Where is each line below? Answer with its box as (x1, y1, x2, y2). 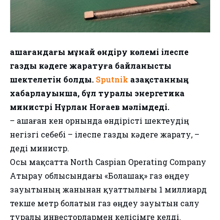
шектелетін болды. (10, 74, 96, 84)
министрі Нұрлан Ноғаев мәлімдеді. (10, 102, 169, 112)
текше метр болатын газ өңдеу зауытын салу (10, 198, 199, 208)
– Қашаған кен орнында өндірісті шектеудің (10, 115, 189, 126)
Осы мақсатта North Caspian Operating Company (10, 157, 206, 167)
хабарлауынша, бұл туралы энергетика (10, 88, 185, 98)
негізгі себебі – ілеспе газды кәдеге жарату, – (10, 129, 199, 139)
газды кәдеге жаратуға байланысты (10, 60, 171, 71)
